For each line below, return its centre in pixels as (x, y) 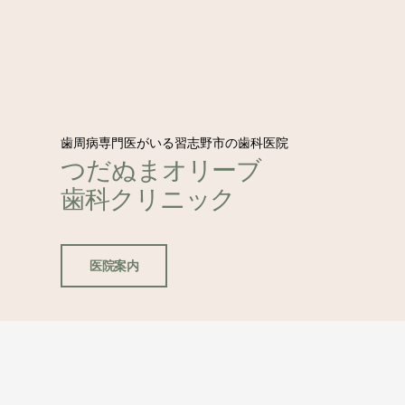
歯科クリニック (148, 198)
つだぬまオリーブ (161, 169)
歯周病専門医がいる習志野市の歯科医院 (175, 143)
